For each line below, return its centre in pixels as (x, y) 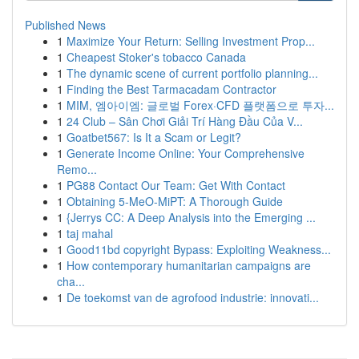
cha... (71, 281)
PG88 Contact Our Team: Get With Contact (176, 185)
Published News (65, 25)
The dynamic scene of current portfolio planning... (192, 73)
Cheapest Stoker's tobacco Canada (156, 57)
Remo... (77, 169)
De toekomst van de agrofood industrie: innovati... (193, 297)
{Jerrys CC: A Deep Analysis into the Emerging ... (191, 217)
